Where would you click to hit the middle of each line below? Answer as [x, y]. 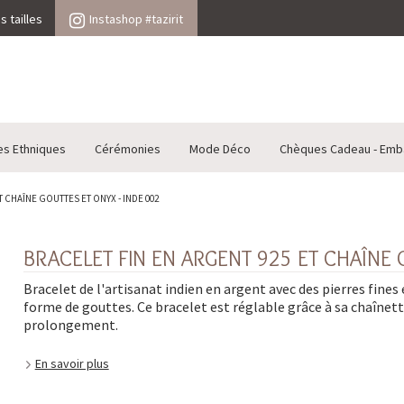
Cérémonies [128, 149]
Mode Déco [220, 149]
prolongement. [70, 325]
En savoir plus [72, 364]
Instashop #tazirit [136, 19]
